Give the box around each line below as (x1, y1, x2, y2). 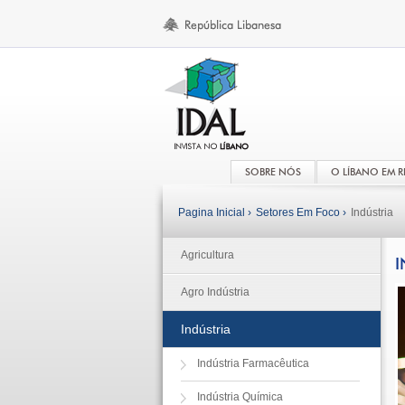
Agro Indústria (180, 286, 250, 298)
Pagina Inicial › (177, 206, 251, 219)
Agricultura (180, 249, 234, 261)
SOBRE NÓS (244, 167, 301, 177)
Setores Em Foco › (255, 206, 346, 219)
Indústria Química (196, 391, 283, 403)
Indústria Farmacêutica (196, 357, 309, 370)
